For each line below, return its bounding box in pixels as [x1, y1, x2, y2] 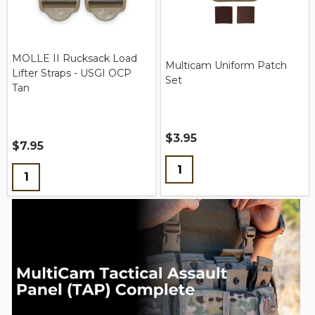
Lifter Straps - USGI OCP [12, 66, 131, 79]
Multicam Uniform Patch [165, 59, 287, 72]
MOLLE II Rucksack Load [12, 51, 137, 65]
